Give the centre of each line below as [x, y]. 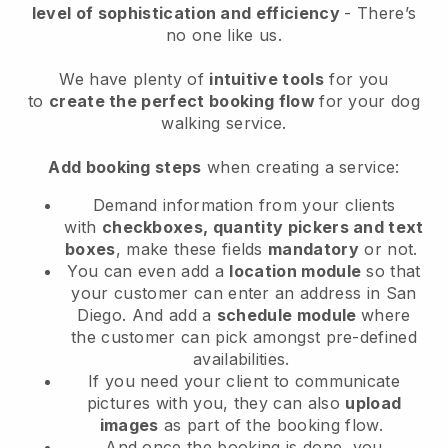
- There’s [380, 13]
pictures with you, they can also [216, 403]
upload [373, 403]
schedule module [288, 315]
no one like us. [224, 35]
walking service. [224, 123]
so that [393, 271]
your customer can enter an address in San [244, 293]
